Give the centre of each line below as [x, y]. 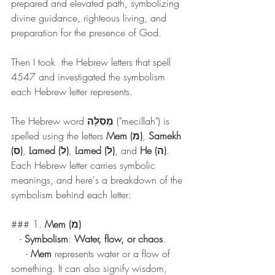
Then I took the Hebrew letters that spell [92, 62]
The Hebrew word [49, 121]
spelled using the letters [59, 136]
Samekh [166, 136]
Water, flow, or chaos [118, 239]
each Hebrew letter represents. [72, 92]
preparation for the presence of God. [86, 33]
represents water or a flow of [112, 254]
